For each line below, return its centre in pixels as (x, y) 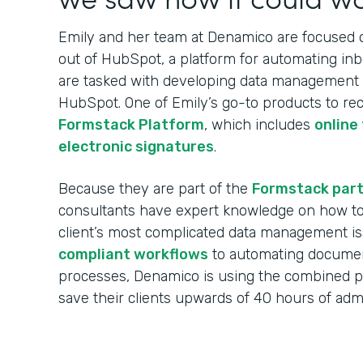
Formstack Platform (131, 125)
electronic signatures (136, 147)
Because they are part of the (155, 189)
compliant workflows (133, 254)
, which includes (259, 125)
